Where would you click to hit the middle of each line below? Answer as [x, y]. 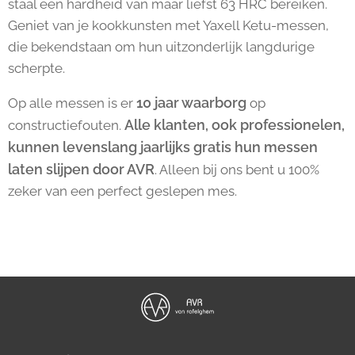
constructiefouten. [66, 125]
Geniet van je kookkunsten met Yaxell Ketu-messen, [168, 25]
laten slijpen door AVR [81, 169]
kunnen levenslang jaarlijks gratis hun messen [163, 147]
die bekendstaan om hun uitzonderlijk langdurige [161, 47]
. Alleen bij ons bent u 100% [237, 170]
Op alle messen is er [72, 103]
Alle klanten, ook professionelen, [235, 125]
